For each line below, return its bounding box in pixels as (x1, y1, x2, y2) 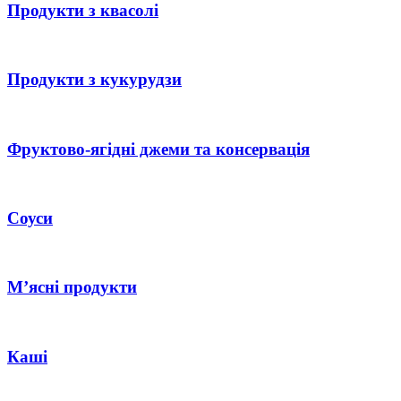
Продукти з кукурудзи (7, 70, 182, 90)
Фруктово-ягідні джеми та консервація (7, 139, 310, 158)
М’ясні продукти (7, 277, 137, 297)
